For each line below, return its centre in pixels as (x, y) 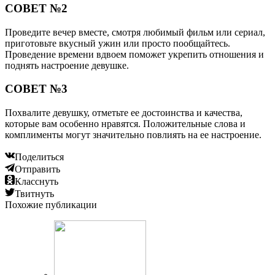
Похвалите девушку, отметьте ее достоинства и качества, (124, 112)
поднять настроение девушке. (67, 65)
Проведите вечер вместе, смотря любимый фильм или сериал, (135, 32)
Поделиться (39, 157)
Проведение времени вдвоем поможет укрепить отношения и (134, 54)
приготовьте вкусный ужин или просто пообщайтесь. (118, 43)
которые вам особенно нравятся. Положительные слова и (125, 123)
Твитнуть (34, 193)
